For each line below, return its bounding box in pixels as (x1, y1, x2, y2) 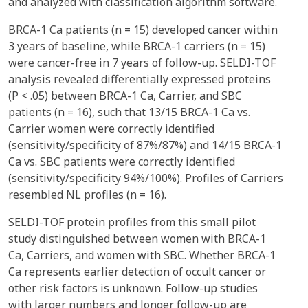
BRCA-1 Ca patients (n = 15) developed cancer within (8, 22, 278, 37)
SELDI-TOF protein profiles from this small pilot (8, 214, 256, 230)
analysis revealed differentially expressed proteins (8, 71, 271, 87)
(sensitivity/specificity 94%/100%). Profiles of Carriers (8, 170, 283, 186)
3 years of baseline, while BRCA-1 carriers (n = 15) (8, 38, 265, 54)
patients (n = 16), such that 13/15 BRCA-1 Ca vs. (8, 104, 250, 120)
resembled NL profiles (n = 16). (8, 187, 166, 202)
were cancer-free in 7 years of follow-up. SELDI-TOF (8, 55, 276, 70)
